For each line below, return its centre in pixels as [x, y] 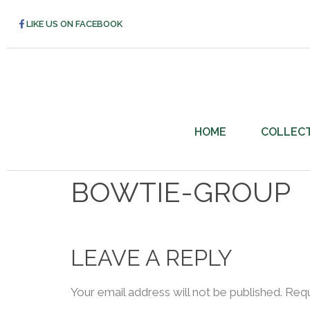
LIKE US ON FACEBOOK [74, 24]
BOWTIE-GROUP [181, 192]
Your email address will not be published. [176, 292]
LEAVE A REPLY [152, 258]
